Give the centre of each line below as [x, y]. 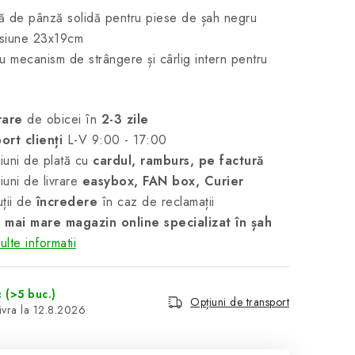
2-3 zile [125, 119]
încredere [67, 202]
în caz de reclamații [156, 202]
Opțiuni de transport [240, 302]
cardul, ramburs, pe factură [178, 160]
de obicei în [62, 119]
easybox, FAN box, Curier [163, 181]
